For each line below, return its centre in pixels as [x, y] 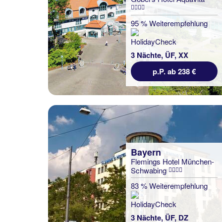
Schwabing [150, 170]
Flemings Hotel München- [172, 161]
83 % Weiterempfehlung [169, 186]
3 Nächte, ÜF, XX [160, 55]
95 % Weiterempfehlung [169, 23]
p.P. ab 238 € [174, 71]
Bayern [146, 152]
